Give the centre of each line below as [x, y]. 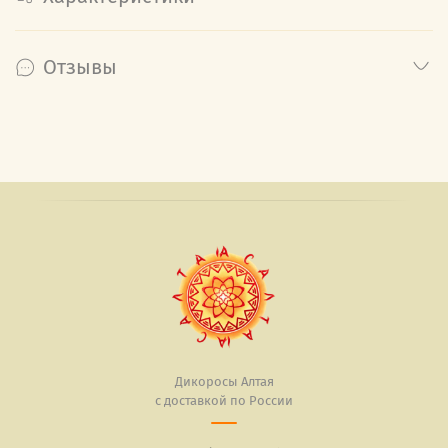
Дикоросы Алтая [224, 381]
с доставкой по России [224, 400]
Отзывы [80, 66]
